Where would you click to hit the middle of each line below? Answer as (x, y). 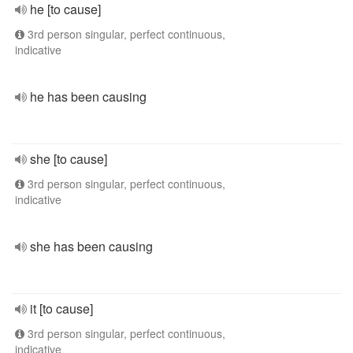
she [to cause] (69, 159)
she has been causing (91, 246)
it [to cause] (61, 308)
